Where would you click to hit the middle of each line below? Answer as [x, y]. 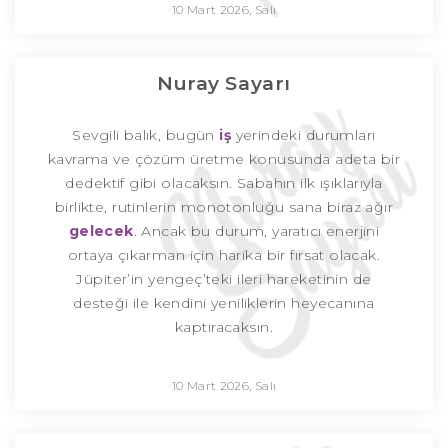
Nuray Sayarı [224, 84]
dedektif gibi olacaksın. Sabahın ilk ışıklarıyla [224, 183]
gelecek [101, 231]
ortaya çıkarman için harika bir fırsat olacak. [224, 255]
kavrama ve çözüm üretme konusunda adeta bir [224, 159]
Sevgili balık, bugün [143, 135]
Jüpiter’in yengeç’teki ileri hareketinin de [224, 279]
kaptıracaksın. [224, 327]
